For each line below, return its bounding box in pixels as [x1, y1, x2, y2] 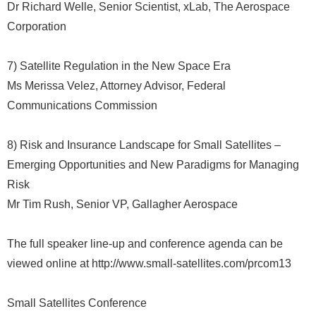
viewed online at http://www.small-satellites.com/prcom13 [7, 257, 291, 269]
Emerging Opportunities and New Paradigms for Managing [7, 159, 299, 171]
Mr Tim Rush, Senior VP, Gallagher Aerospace [7, 198, 238, 210]
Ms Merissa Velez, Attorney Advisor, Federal [7, 80, 226, 92]
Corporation [7, 20, 66, 32]
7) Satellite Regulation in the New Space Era [7, 60, 231, 72]
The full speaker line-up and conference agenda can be [7, 238, 283, 250]
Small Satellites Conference [7, 297, 147, 309]
